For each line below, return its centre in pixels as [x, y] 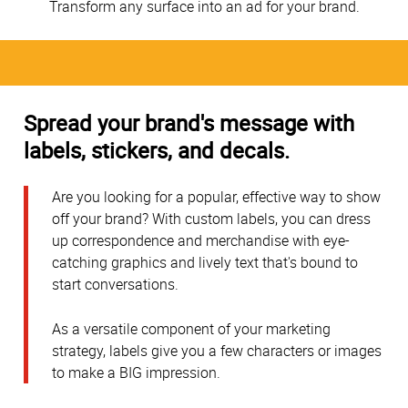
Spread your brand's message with [189, 122]
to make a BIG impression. [136, 372]
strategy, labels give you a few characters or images [217, 350]
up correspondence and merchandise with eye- [201, 241]
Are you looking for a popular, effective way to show [216, 197]
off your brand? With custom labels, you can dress [211, 219]
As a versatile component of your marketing [191, 328]
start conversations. [115, 285]
